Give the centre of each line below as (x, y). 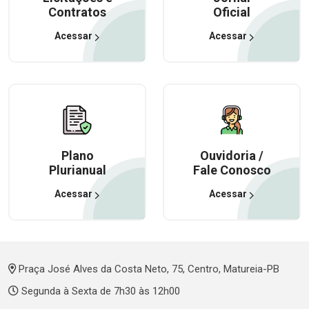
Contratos (77, 12)
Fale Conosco (232, 170)
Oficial (232, 12)
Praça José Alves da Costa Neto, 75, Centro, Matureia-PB (148, 269)
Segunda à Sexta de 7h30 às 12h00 (99, 291)
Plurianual (77, 170)
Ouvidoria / (232, 156)
